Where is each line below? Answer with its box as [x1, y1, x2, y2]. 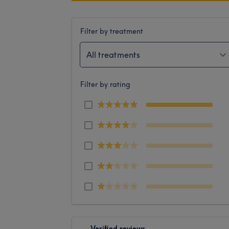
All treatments [86, 49, 140, 60]
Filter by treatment [80, 26, 143, 36]
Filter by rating [80, 79, 130, 89]
